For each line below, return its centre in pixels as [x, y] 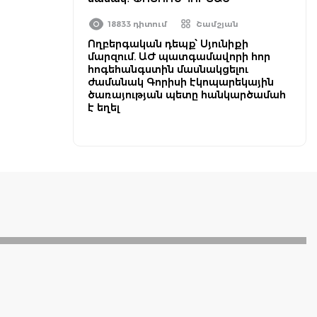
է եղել [104, 108]
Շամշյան [217, 24]
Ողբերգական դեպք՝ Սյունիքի [168, 44]
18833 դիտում [138, 24]
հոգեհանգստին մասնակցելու [168, 69]
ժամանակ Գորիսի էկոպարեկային [181, 82]
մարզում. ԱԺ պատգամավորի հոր [179, 57]
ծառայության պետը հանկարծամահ [187, 95]
